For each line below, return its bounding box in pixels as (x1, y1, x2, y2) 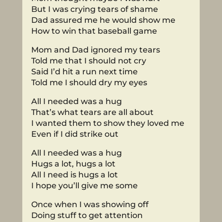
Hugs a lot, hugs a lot (31, 159, 115, 168)
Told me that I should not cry (31, 55, 146, 65)
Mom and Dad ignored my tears (31, 45, 160, 55)
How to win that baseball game (31, 26, 157, 36)
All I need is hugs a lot (31, 169, 118, 179)
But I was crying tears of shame (31, 4, 158, 14)
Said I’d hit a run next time (31, 66, 138, 76)
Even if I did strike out (31, 129, 118, 139)
